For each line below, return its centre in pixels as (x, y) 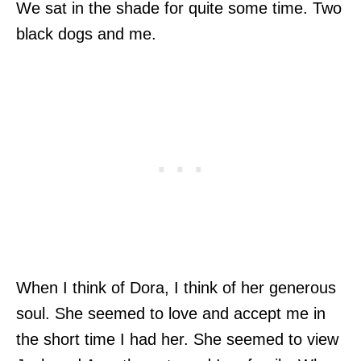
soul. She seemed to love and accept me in (171, 313)
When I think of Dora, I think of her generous (176, 287)
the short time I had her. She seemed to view (177, 339)
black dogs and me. (86, 33)
